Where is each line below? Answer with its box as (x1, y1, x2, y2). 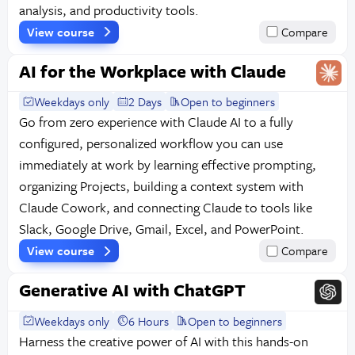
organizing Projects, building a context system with (18, 176, 303, 197)
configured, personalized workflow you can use (18, 133, 283, 154)
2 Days (128, 93, 162, 111)
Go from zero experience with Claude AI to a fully (18, 112, 293, 132)
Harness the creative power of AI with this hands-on (18, 330, 308, 351)
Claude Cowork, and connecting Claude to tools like (18, 197, 312, 218)
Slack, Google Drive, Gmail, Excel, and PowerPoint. (18, 219, 304, 239)
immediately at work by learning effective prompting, (18, 155, 316, 175)
